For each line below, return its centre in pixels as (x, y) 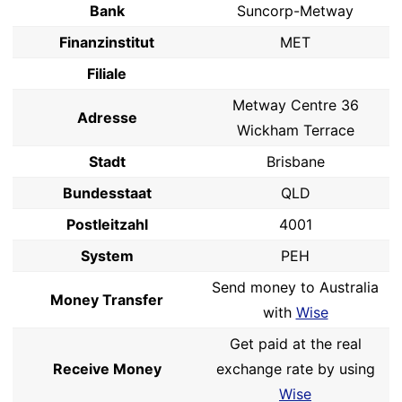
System (107, 256)
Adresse (107, 118)
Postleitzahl (107, 224)
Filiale (107, 74)
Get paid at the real (295, 344)
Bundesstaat (107, 193)
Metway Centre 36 (295, 105)
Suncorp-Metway (295, 11)
